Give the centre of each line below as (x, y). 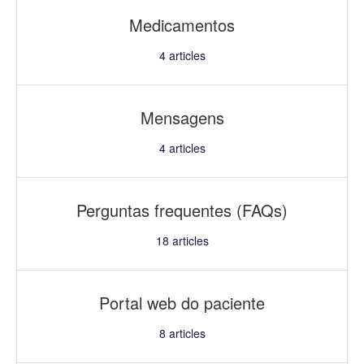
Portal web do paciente (182, 302)
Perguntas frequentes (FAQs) (182, 210)
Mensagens (182, 117)
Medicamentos (182, 24)
